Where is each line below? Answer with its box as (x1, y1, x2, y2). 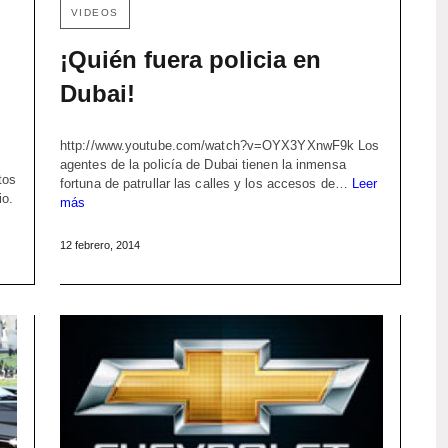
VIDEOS (70, 6, 119, 18)
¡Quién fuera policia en (59, 45, 321, 73)
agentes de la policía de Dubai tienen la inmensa (59, 156, 346, 172)
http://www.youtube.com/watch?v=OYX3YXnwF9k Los (59, 137, 380, 153)
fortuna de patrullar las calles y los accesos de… (59, 175, 352, 191)
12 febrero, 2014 (59, 238, 140, 251)
